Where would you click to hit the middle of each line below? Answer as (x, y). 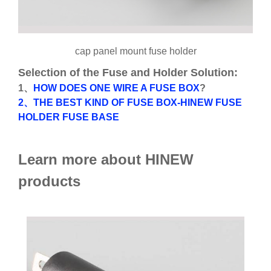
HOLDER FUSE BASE (69, 117)
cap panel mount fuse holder (135, 51)
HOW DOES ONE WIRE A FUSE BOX (116, 88)
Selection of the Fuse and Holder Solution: (128, 73)
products (49, 181)
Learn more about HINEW (106, 159)
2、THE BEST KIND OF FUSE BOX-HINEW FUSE (130, 103)
